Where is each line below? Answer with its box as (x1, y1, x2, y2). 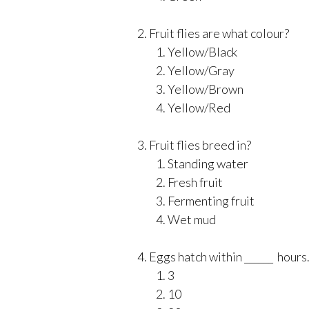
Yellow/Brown (168, 81, 243, 97)
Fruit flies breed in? (149, 137, 251, 152)
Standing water (168, 155, 248, 171)
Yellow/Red (168, 99, 230, 115)
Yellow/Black (168, 43, 237, 59)
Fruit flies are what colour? (149, 25, 289, 41)
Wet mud (168, 211, 216, 227)
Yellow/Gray (168, 62, 235, 78)
